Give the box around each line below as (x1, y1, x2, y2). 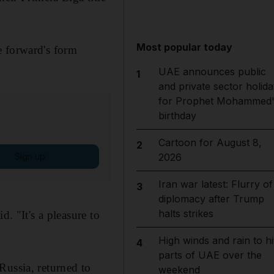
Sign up (14, 150, 45, 161)
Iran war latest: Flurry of (158, 178, 273, 190)
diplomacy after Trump (158, 193, 264, 205)
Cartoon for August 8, (158, 136, 262, 149)
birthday (158, 109, 196, 122)
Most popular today (136, 41, 233, 53)
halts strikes (158, 207, 213, 220)
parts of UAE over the (158, 249, 262, 261)
